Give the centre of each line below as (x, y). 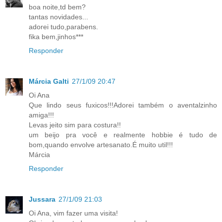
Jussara (42, 199)
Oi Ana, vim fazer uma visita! (73, 213)
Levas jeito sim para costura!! (75, 125)
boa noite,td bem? (57, 7)
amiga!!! (41, 115)
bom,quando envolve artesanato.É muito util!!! (101, 145)
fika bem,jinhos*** (56, 37)
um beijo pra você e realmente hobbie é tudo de (123, 135)
